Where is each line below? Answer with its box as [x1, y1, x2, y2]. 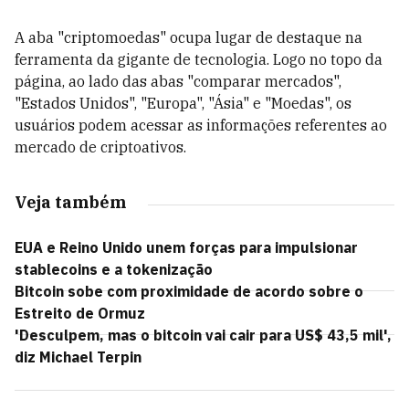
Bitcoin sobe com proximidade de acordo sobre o [15, 282, 363, 300]
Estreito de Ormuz [15, 304, 145, 322]
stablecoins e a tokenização [15, 260, 213, 278]
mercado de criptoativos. [15, 138, 186, 156]
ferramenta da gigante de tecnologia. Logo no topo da [15, 50, 383, 68]
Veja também [15, 192, 126, 213]
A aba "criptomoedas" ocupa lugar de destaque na [15, 28, 362, 47]
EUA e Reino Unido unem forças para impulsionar [15, 238, 358, 257]
